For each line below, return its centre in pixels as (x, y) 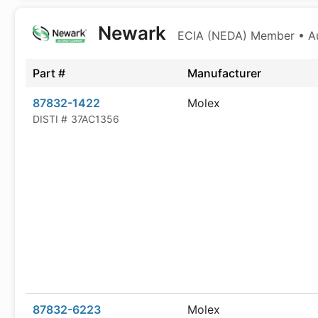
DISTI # (50, 119)
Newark (132, 33)
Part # (49, 73)
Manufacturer (224, 73)
